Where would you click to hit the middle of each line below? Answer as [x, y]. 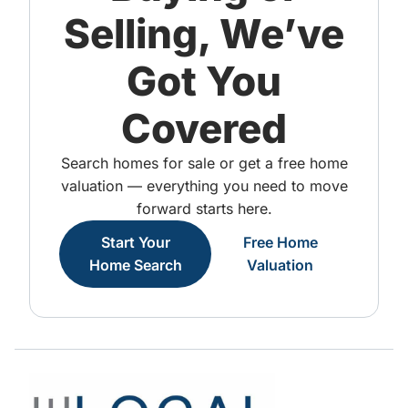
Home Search [135, 265]
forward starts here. [204, 209]
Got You [204, 81]
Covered [204, 128]
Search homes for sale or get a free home [204, 163]
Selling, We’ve [204, 34]
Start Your [135, 242]
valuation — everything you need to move [204, 186]
